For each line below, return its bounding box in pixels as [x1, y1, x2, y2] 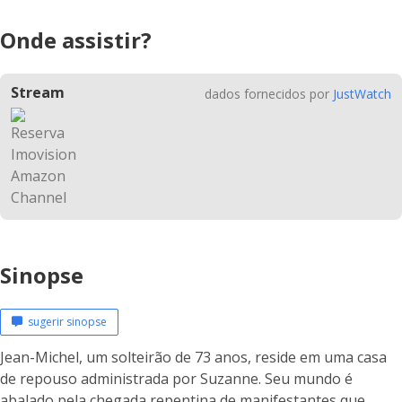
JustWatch [333, 85, 391, 102]
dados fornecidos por [205, 85, 333, 102]
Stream [11, 83, 65, 102]
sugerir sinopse [22, 314, 107, 329]
